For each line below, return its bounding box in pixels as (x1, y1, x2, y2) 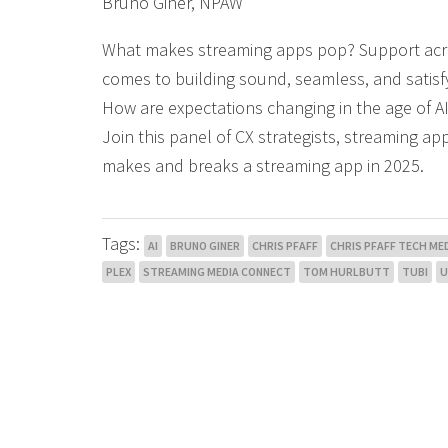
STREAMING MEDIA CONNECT (143, 264, 291, 279)
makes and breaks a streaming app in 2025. (102, 154, 424, 177)
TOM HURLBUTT (303, 264, 390, 279)
